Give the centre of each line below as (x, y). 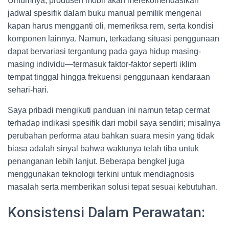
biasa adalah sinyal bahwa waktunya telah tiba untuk (103, 148)
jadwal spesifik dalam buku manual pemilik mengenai (105, 13)
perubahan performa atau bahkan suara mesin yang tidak (111, 136)
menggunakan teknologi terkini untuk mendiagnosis (101, 174)
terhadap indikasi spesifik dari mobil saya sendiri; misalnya (114, 123)
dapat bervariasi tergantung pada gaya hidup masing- (104, 51)
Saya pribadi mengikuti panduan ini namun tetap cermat (109, 110)
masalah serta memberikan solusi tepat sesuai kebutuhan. (113, 187)
